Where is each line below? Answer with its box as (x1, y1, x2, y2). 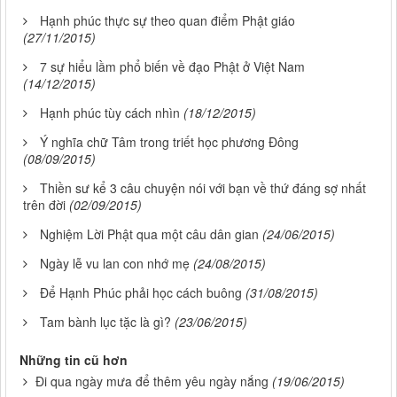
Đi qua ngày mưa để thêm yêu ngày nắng (35, 372, 269, 391)
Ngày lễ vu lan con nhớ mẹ (40, 254, 190, 273)
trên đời (23, 196, 66, 214)
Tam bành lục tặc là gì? (40, 313, 171, 331)
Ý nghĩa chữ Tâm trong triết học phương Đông (40, 133, 299, 152)
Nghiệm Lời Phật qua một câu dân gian (40, 225, 259, 244)
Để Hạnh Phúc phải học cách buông (40, 284, 242, 302)
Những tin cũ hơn (19, 351, 128, 370)
